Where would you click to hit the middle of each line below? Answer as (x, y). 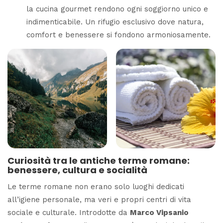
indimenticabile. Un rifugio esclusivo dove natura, (115, 22)
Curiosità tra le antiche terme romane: (99, 161)
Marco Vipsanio (159, 212)
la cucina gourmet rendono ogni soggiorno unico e (117, 9)
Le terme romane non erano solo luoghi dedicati (96, 186)
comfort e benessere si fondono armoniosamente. (118, 35)
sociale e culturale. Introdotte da (69, 212)
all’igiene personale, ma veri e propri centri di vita (99, 199)
